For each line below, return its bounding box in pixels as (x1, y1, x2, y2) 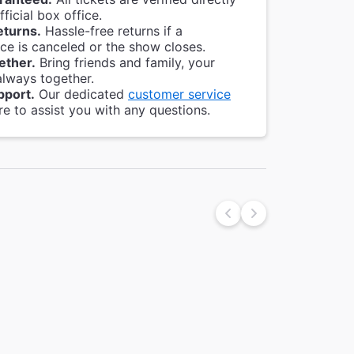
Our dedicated (35, 85, 128, 102)
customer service (128, 85, 231, 102)
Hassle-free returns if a (41, 22, 183, 39)
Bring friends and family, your (36, 54, 215, 70)
